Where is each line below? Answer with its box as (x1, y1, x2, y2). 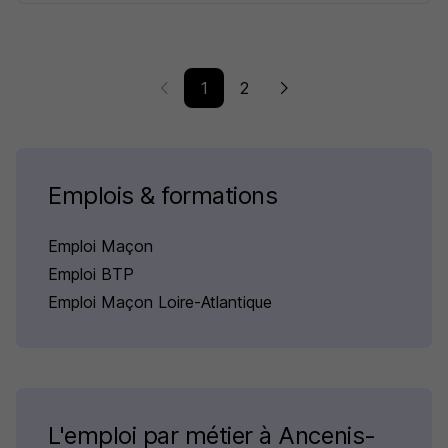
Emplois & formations (48, 181, 278, 210)
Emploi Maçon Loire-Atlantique (48, 292, 272, 312)
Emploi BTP (48, 264, 134, 284)
